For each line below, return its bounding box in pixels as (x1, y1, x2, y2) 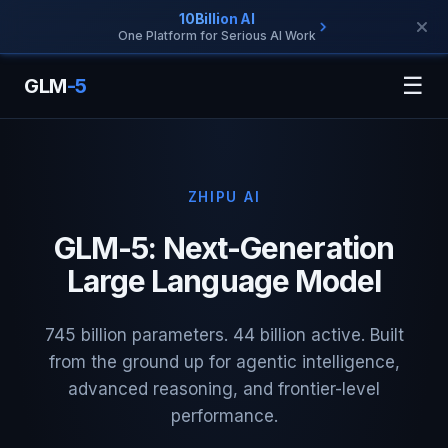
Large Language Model (66, 263, 382, 299)
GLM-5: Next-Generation (53, 230, 395, 266)
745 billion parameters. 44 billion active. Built (44, 325, 404, 345)
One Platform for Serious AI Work (118, 28, 316, 43)
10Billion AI (178, 10, 256, 27)
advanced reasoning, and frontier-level (68, 379, 380, 399)
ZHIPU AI (187, 188, 261, 205)
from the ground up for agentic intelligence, (48, 352, 400, 372)
